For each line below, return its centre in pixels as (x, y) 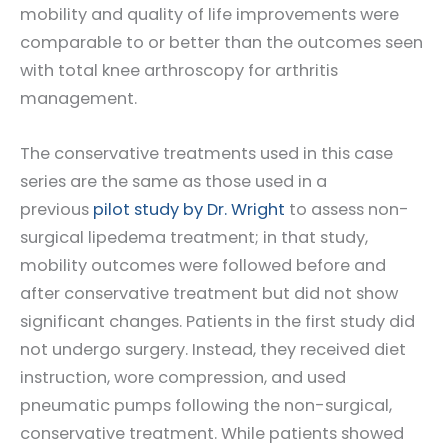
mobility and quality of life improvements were (209, 15)
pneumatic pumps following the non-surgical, (206, 405)
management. (78, 99)
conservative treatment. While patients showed (212, 433)
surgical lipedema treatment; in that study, (194, 237)
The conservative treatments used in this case (206, 153)
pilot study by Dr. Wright (189, 209)
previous (56, 209)
